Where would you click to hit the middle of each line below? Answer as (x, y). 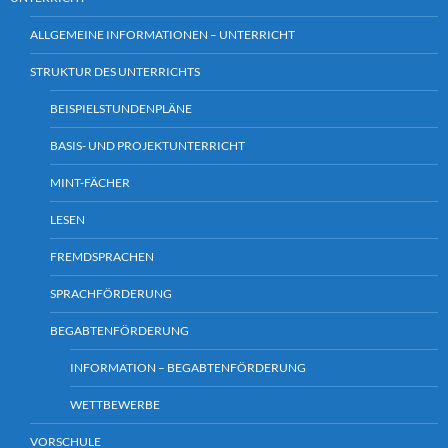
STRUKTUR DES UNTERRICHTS (115, 72)
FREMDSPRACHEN (102, 257)
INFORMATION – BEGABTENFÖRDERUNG (188, 368)
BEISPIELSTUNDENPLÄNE (121, 109)
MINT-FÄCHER (90, 183)
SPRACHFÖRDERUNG (111, 294)
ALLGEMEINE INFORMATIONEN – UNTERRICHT (162, 35)
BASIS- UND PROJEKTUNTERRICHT (147, 146)
